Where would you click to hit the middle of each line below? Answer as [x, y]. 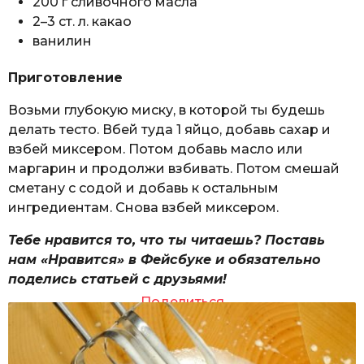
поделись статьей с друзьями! [117, 279]
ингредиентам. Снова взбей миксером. [143, 207]
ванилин [62, 41]
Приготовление [65, 77]
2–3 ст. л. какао [82, 22]
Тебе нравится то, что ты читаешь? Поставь [167, 240]
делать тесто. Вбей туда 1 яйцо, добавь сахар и [169, 129]
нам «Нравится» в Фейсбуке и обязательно [165, 260]
